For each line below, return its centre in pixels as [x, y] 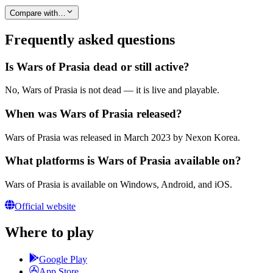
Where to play [49, 232]
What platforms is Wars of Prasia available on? [123, 161]
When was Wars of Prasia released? [94, 114]
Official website [45, 207]
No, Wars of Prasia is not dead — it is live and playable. [112, 90]
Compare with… [38, 13]
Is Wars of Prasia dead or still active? [97, 66]
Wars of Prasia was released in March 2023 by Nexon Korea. [122, 137]
